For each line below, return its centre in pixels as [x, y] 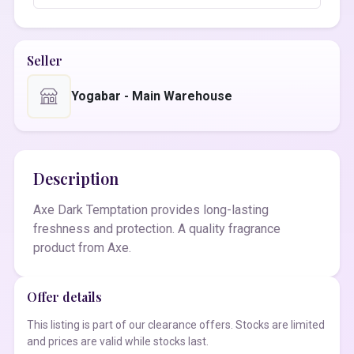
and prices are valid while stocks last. [118, 341]
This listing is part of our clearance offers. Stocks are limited [176, 325]
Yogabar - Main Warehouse [152, 96]
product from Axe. [82, 248]
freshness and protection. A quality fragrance [157, 229]
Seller [45, 60]
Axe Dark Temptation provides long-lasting [151, 210]
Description [76, 178]
